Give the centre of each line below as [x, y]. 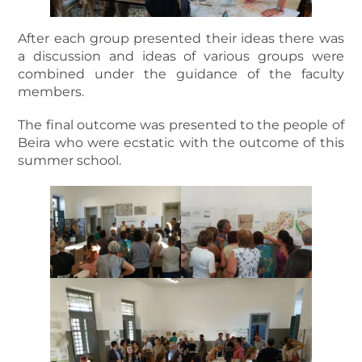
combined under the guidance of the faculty [181, 74]
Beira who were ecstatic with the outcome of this [181, 143]
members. [51, 92]
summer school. [70, 161]
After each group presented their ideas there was [181, 39]
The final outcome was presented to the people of [181, 125]
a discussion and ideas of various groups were [181, 57]
